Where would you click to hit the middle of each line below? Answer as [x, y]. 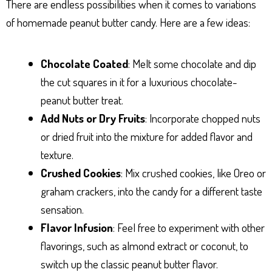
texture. [57, 155]
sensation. [62, 209]
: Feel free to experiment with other [189, 227]
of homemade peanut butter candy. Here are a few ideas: [128, 22]
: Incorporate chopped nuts [203, 118]
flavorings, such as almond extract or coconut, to [144, 246]
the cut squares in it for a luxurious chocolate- [139, 82]
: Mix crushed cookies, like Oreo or [193, 173]
